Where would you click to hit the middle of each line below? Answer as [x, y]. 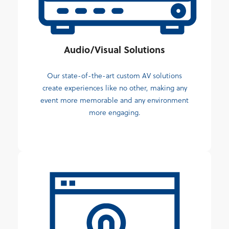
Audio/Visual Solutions [114, 49]
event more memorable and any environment [114, 100]
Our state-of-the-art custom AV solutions [114, 75]
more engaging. [114, 112]
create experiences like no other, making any [114, 88]
